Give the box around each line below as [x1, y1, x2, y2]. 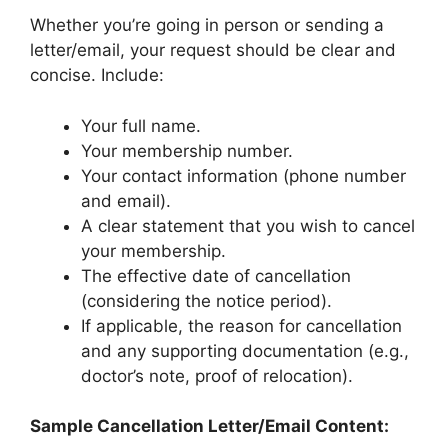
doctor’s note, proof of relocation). [81, 365, 353, 386]
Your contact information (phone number [81, 165, 406, 186]
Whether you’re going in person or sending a [30, 15, 384, 35]
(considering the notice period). [81, 290, 332, 311]
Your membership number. [81, 140, 293, 161]
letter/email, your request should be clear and [30, 40, 396, 60]
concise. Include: [30, 65, 164, 85]
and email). [81, 190, 171, 211]
